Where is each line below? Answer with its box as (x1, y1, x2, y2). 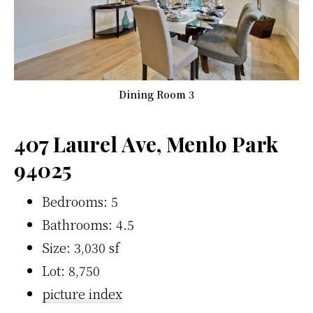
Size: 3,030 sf (42, 238, 119, 256)
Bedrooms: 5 (42, 192, 118, 210)
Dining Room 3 (119, 87, 194, 101)
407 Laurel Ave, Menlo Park (14, 130, 278, 158)
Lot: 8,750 (42, 261, 100, 279)
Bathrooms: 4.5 (42, 215, 134, 233)
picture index (42, 284, 122, 303)
